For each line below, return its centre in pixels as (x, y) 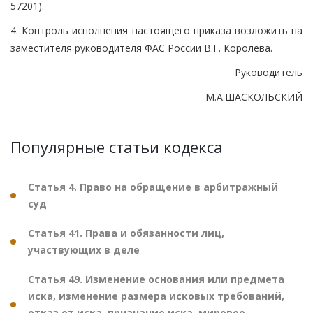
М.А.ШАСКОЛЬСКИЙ (254, 96)
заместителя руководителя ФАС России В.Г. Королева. (141, 48)
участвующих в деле (84, 249)
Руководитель (269, 72)
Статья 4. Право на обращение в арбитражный (153, 187)
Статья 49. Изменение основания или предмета (156, 279)
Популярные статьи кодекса (117, 146)
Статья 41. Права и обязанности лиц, (126, 233)
